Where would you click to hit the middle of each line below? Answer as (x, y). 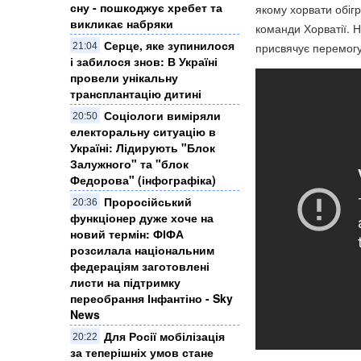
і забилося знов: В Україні (144, 61)
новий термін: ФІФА (127, 233)
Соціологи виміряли (162, 115)
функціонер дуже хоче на (142, 217)
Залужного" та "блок (129, 163)
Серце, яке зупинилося (169, 45)
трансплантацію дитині (136, 93)
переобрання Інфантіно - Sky (151, 298)
